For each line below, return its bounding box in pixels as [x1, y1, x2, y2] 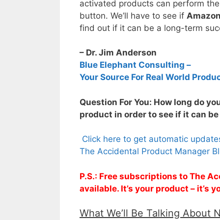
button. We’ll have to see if [80, 10, 187, 21]
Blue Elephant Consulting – [80, 60, 191, 70]
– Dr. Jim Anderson [80, 48, 157, 58]
